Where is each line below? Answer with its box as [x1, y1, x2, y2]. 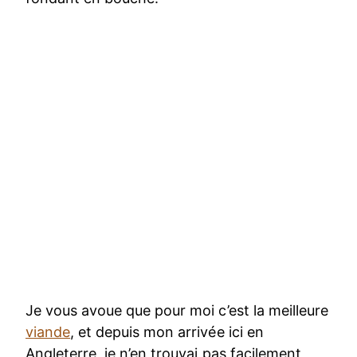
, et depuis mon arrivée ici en [70, 323, 264, 340]
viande [25, 323, 71, 340]
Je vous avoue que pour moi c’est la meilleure [25, 301, 328, 319]
